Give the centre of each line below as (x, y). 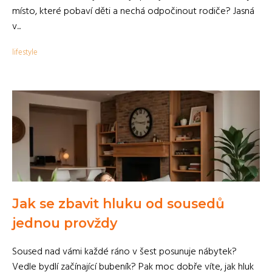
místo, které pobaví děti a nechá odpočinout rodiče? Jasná (133, 12)
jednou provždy (65, 223)
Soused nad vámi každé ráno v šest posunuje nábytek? (124, 252)
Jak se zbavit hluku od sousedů (118, 203)
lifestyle (25, 53)
